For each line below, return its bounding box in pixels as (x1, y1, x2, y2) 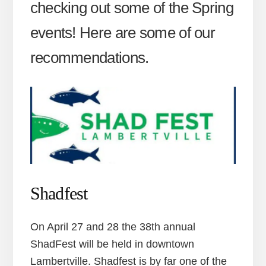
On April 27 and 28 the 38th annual (30, 220, 195, 233)
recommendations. (30, 49, 149, 67)
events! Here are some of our (30, 24, 216, 42)
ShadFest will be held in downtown (30, 237, 194, 250)
